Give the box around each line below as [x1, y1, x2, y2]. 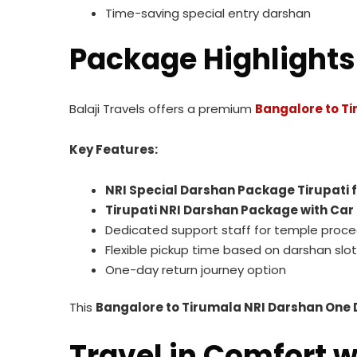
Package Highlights [69, 38, 355, 80]
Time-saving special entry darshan [105, 5, 311, 22]
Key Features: [69, 140, 158, 158]
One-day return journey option [105, 261, 286, 278]
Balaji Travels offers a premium [69, 100, 255, 117]
